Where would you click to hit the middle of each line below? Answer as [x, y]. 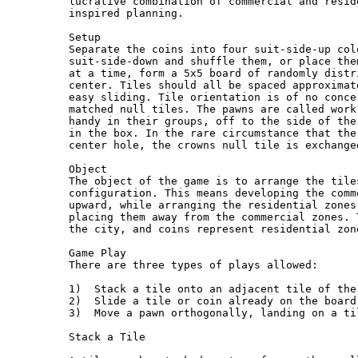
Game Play [98, 253]
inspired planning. [127, 14]
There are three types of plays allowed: [194, 265]
